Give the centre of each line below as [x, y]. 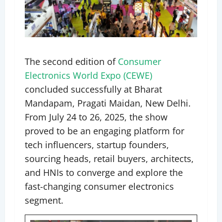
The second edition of [71, 62]
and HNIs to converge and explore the [104, 173]
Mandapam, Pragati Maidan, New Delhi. [108, 103]
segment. [44, 200]
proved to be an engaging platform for [105, 131]
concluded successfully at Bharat [93, 89]
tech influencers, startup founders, [97, 145]
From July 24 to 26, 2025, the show [96, 117]
